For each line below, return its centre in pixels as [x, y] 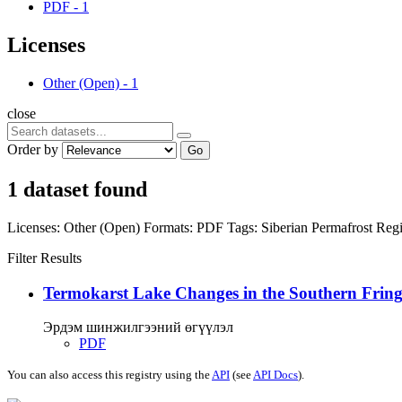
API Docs [275, 375]
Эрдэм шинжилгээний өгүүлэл [138, 328]
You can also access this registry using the [109, 375]
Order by [33, 149]
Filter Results [44, 258]
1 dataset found [77, 189]
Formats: [168, 227]
